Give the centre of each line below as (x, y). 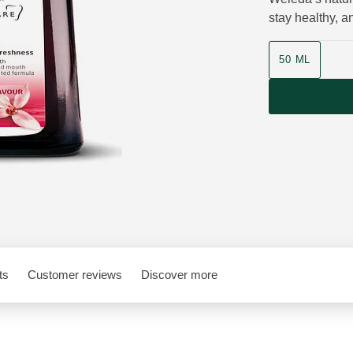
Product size (303, 49)
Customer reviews (75, 275)
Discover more (179, 275)
